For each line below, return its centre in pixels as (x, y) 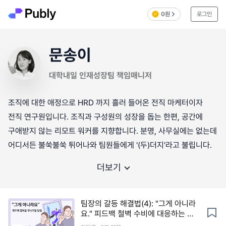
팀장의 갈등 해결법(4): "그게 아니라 (138, 203)
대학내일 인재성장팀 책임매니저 (100, 75)
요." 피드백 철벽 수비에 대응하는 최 (137, 213)
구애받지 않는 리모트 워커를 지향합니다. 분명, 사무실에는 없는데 (112, 131)
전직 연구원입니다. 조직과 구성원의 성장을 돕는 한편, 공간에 (105, 117)
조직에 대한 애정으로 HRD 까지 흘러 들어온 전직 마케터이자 (105, 103)
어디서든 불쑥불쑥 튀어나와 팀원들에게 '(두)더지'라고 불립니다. (110, 145)
